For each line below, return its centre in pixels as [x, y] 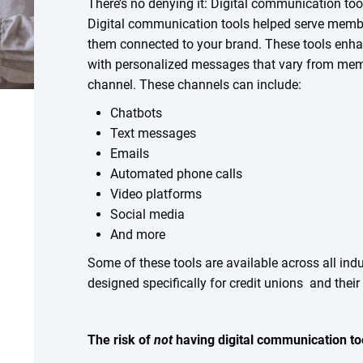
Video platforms [156, 194]
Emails [129, 154]
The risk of [121, 340]
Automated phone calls [176, 174]
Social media [147, 214]
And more [137, 235]
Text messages [153, 133]
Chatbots [136, 113]
